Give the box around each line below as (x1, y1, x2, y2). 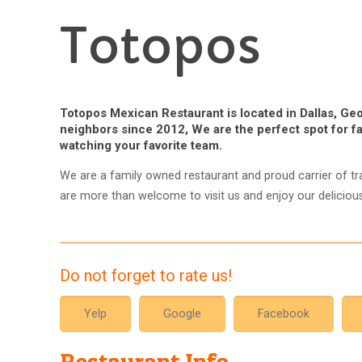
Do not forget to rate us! (60, 266, 233, 285)
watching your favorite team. (60, 138, 223, 153)
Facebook (258, 307, 310, 320)
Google (163, 307, 202, 320)
